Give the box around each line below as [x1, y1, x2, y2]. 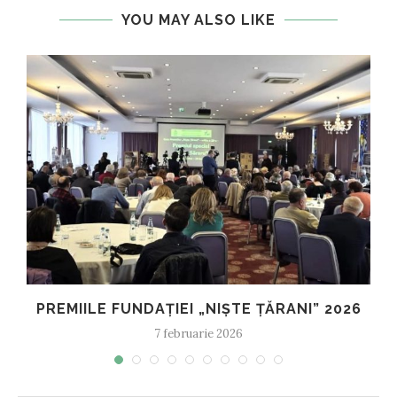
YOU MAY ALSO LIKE [121, 12, 276, 29]
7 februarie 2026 [154, 325, 243, 341]
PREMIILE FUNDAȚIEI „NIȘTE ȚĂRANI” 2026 [35, 300, 362, 317]
